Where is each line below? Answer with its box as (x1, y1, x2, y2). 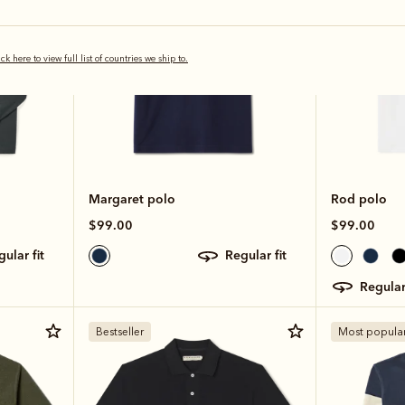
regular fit (232, 247, 287, 264)
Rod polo (330, 190, 387, 207)
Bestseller (95, 325, 144, 338)
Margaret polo (88, 190, 175, 207)
